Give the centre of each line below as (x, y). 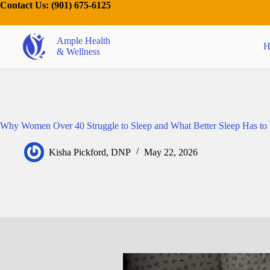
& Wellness (78, 52)
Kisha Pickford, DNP (90, 152)
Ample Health (83, 41)
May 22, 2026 (171, 152)
